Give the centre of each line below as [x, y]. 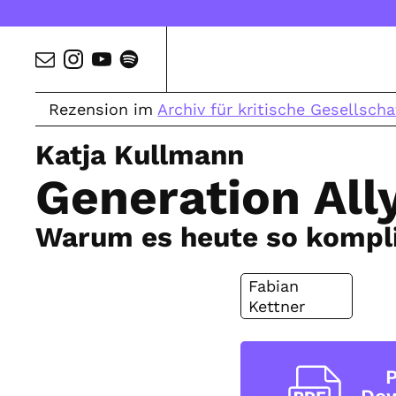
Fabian [274, 286]
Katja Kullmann [140, 155]
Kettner [277, 307]
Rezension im [103, 109]
